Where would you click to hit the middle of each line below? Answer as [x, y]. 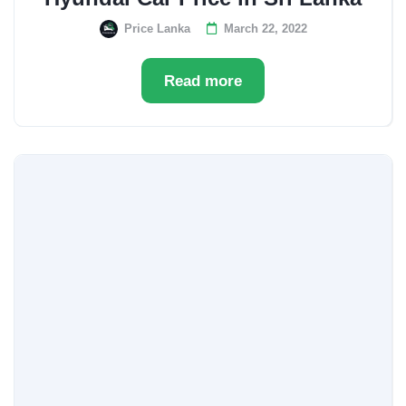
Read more [203, 81]
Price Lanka [157, 29]
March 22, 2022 [265, 29]
